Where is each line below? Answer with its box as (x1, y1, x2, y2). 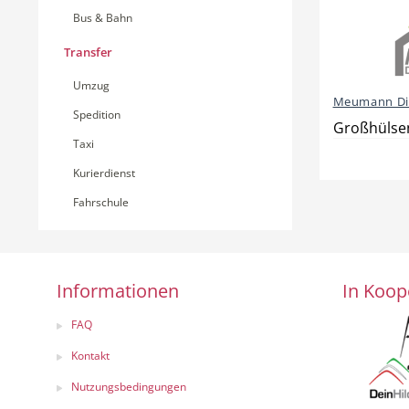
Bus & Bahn (73, 10, 132, 26)
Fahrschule (73, 194, 129, 210)
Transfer (64, 44, 112, 60)
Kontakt (71, 348, 110, 363)
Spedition (73, 107, 121, 122)
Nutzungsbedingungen (71, 379, 186, 394)
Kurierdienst (73, 165, 135, 181)
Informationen (57, 278, 179, 303)
